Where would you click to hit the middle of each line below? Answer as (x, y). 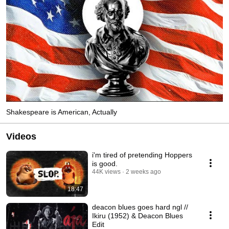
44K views (106, 171)
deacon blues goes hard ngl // (140, 207)
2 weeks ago (143, 171)
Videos (21, 136)
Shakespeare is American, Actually (62, 112)
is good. (105, 163)
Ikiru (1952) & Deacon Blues (138, 215)
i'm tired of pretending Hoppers (142, 155)
